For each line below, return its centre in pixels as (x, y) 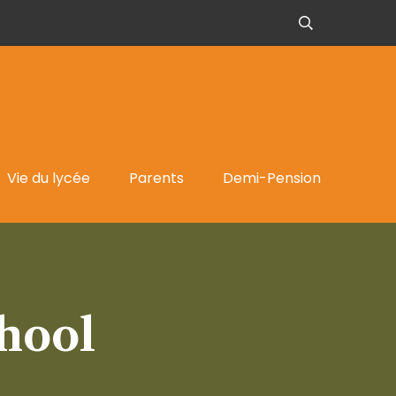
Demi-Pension (272, 178)
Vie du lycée (49, 178)
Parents (156, 178)
